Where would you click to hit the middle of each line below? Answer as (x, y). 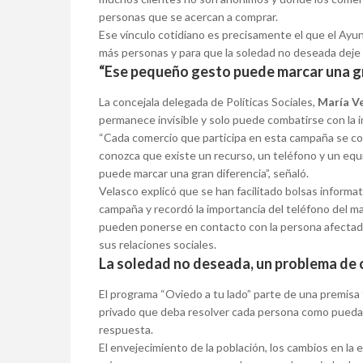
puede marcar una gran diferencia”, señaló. (204, 173)
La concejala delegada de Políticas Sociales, (208, 102)
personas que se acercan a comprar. (188, 17)
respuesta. (126, 330)
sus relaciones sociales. (158, 245)
